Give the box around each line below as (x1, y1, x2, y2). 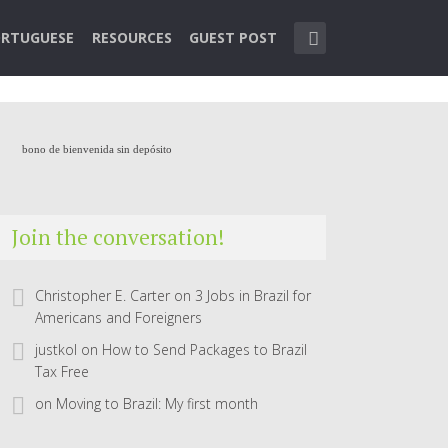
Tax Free (35, 362, 89, 381)
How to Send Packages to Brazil (102, 340, 307, 359)
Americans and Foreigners (35, 308, 202, 327)
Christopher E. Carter (35, 286, 170, 305)
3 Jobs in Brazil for (195, 286, 311, 305)
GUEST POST (189, 28, 278, 47)
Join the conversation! (11, 223, 224, 251)
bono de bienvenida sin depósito (21, 142, 172, 155)
